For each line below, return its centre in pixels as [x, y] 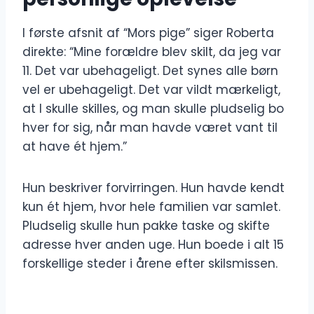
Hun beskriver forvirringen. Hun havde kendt [153, 188]
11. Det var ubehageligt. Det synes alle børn [150, 71]
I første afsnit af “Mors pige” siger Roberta [148, 33]
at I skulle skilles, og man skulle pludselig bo [153, 109]
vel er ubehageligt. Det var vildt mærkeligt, [151, 90]
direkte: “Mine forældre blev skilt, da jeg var [152, 52]
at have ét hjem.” [75, 147]
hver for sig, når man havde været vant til [150, 128]
